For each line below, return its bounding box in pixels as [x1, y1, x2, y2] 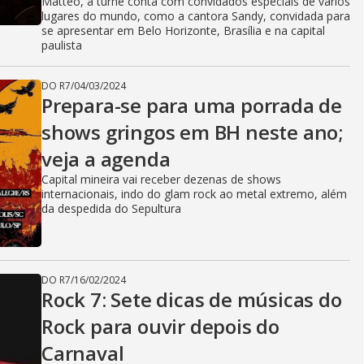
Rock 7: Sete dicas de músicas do [41, 286, 342, 313]
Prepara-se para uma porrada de [41, 92, 342, 119]
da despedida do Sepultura [41, 201, 181, 216]
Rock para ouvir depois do [41, 313, 279, 340]
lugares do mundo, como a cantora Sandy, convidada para [41, 8, 350, 24]
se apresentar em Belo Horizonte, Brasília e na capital [41, 23, 325, 38]
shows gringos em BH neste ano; [41, 119, 343, 145]
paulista [41, 37, 82, 53]
